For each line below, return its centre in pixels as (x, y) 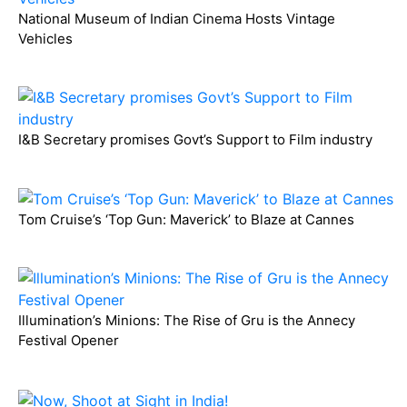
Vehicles (45, 38)
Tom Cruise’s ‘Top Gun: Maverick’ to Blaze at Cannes (186, 220)
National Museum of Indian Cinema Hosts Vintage (177, 18)
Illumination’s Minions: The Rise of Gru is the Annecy (187, 321)
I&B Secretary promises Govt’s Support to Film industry (195, 139)
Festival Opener (69, 341)
